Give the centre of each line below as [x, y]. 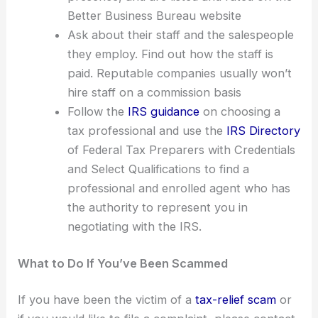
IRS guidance [163, 111]
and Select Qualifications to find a [158, 169]
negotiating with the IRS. [134, 226]
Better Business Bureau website [154, 15]
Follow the [97, 111]
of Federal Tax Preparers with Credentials [181, 149]
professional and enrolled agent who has [179, 188]
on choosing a [240, 111]
